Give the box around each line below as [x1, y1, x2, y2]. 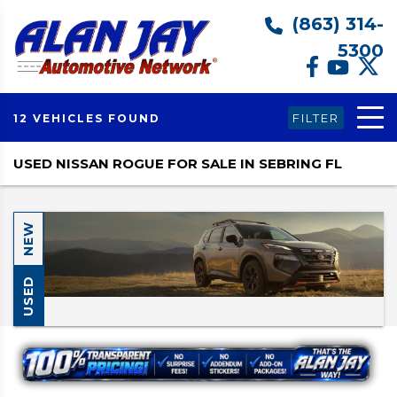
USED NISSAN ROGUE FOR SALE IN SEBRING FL [13, 155, 342, 172]
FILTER [292, 110, 339, 125]
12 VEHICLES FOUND [13, 111, 160, 125]
